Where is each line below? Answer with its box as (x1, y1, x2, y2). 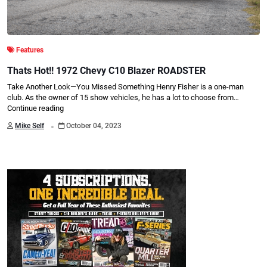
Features (16, 46, 44, 55)
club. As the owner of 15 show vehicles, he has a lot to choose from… (7, 93, 239, 103)
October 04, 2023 (64, 121, 122, 130)
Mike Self (15, 121, 44, 130)
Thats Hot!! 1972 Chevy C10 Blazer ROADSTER (7, 65, 206, 77)
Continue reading (7, 104, 64, 113)
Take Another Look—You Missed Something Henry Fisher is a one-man (7, 82, 244, 92)
